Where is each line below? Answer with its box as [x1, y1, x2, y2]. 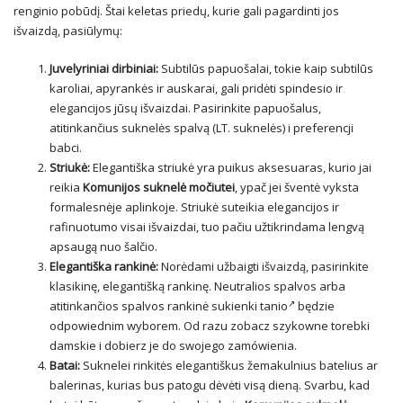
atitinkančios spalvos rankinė [49, 298, 211, 315]
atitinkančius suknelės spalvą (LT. [49, 120, 233, 137]
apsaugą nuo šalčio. [49, 238, 157, 255]
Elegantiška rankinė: [49, 258, 158, 275]
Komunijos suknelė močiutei [83, 179, 235, 196]
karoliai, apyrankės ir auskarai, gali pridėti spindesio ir [49, 80, 343, 97]
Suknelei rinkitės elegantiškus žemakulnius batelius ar [80, 357, 378, 374]
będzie [295, 298, 335, 315]
